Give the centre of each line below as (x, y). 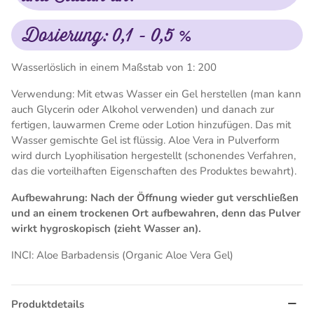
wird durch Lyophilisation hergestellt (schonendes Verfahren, (153, 156)
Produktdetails (48, 304)
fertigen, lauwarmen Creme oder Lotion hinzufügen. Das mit (151, 125)
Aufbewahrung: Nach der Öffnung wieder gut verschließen (155, 198)
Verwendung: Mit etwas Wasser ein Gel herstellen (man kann (156, 94)
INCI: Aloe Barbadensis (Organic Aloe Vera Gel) (122, 255)
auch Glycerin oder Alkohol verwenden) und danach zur (143, 109)
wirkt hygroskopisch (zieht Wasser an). (108, 228)
